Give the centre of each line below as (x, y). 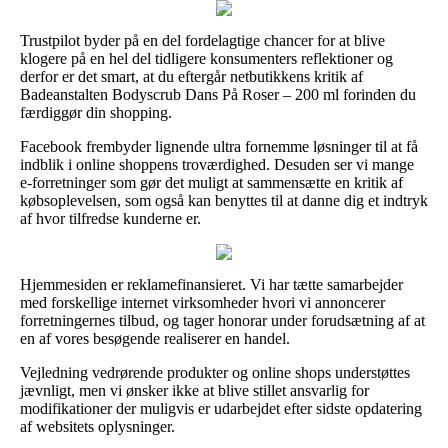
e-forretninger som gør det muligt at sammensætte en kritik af (211, 182)
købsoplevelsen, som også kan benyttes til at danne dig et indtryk (224, 200)
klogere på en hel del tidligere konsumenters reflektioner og (206, 58)
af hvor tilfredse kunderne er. (110, 218)
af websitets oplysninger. (97, 426)
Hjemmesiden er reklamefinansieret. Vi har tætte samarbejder (211, 284)
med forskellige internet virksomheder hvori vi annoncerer (202, 302)
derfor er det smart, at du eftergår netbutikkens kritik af (191, 76)
